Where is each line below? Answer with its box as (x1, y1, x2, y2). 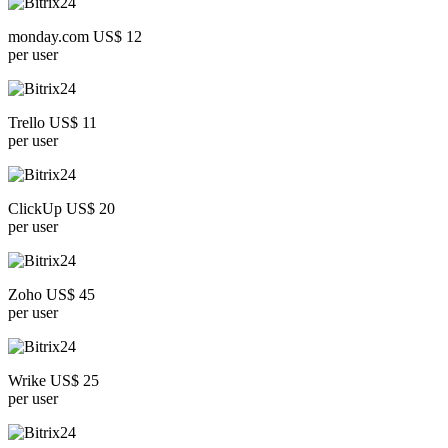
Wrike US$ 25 (8, 372, 99, 390)
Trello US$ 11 (8, 114, 97, 132)
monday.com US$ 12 (8, 28, 142, 46)
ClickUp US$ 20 (8, 200, 115, 218)
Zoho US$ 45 (8, 286, 95, 304)
